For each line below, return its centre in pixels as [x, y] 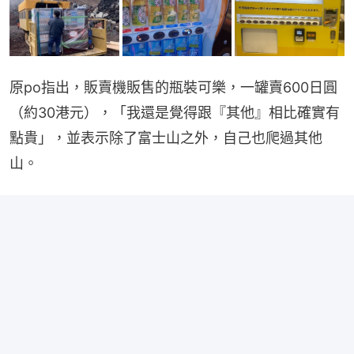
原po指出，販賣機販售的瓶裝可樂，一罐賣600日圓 [173, 88]
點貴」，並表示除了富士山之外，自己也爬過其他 [166, 138]
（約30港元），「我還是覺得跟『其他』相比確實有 [175, 113]
